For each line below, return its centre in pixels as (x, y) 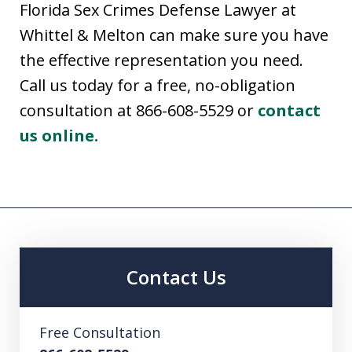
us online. (59, 136)
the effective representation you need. (161, 60)
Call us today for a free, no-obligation (158, 86)
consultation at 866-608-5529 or (139, 111)
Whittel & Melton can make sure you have (174, 35)
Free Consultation (100, 333)
